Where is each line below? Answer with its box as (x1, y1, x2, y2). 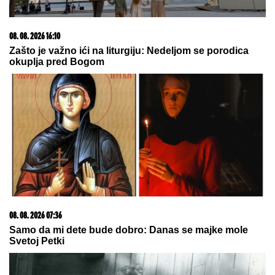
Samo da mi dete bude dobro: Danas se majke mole (9, 225, 248, 236)
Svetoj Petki (9, 236, 64, 247)
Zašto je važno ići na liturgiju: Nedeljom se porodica (9, 45, 249, 56)
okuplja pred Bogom (9, 56, 104, 68)
